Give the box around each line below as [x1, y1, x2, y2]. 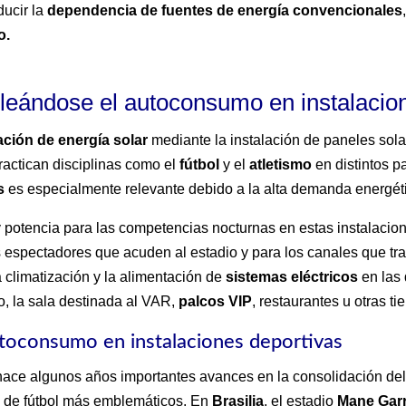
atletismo [249, 157, 313, 173]
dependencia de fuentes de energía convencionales [47, 3, 403, 19]
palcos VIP [179, 294, 253, 310]
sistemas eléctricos [226, 269, 359, 285]
